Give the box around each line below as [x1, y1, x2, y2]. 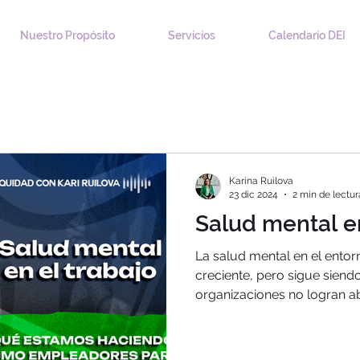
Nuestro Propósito [20, 29, 115, 42]
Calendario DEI [268, 29, 346, 42]
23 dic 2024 [229, 188, 278, 200]
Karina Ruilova [229, 175, 293, 186]
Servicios [168, 29, 215, 42]
